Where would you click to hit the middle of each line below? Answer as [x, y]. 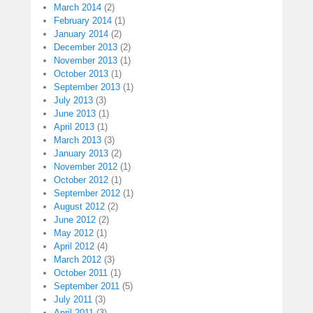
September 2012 [87, 193]
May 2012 [74, 233]
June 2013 [75, 113]
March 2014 [78, 7]
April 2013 [74, 126]
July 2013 [73, 100]
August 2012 [79, 206]
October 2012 [81, 180]
